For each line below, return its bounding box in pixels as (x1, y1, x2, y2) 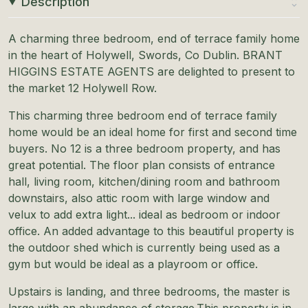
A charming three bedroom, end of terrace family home (8, 31, 300, 45)
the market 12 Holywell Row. (8, 80, 157, 95)
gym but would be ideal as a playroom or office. (8, 256, 258, 271)
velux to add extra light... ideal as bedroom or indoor (8, 207, 280, 221)
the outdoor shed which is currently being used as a (8, 240, 280, 254)
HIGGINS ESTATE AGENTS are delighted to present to (8, 64, 295, 78)
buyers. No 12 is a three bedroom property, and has (8, 141, 280, 155)
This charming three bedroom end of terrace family (8, 108, 277, 122)
